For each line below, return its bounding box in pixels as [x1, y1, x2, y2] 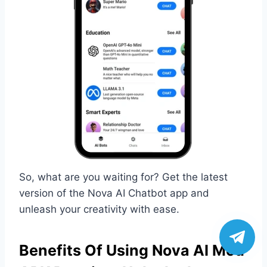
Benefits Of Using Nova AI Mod [19, 241, 244, 260]
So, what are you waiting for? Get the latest [19, 170, 228, 183]
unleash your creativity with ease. [19, 203, 179, 215]
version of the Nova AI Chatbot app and [19, 187, 209, 199]
